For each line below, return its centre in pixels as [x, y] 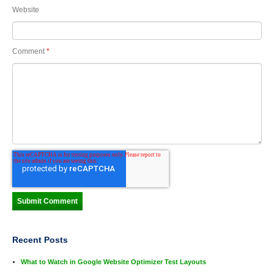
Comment [28, 51]
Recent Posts [40, 239]
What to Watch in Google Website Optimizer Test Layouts [113, 261]
